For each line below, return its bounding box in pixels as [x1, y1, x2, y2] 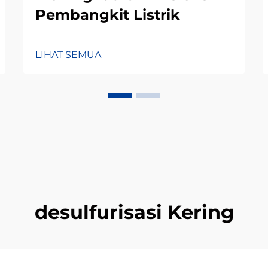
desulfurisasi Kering [34, 200, 234, 224]
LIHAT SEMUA [35, 49, 101, 60]
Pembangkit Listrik [35, 6, 180, 23]
